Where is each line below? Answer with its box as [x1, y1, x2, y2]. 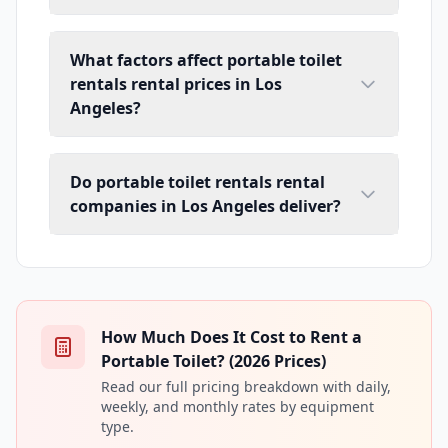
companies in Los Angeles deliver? [70, 195, 341, 218]
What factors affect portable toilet [70, 49, 342, 72]
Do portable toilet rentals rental [70, 171, 325, 194]
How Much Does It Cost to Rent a [101, 326, 362, 349]
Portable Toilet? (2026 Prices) [101, 350, 326, 373]
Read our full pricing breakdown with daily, [101, 377, 391, 397]
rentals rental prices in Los [70, 73, 282, 96]
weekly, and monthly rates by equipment [101, 397, 374, 417]
